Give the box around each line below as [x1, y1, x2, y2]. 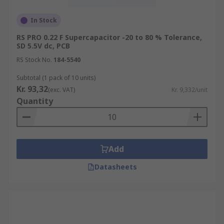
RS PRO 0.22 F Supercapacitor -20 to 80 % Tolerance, [16, 32, 202, 42]
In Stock [30, 16, 57, 24]
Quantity [16, 95, 53, 106]
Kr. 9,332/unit [171, 85, 207, 94]
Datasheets [94, 162, 137, 171]
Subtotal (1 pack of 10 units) [16, 73, 95, 82]
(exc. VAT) [48, 85, 75, 94]
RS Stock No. [16, 55, 52, 64]
